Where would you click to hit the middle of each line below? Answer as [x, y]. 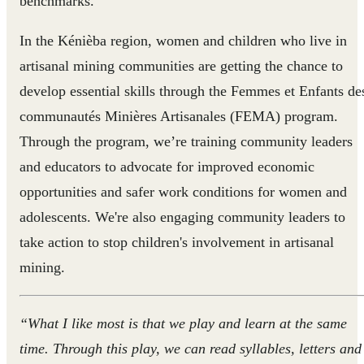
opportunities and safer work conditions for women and [183, 191]
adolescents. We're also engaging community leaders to [182, 217]
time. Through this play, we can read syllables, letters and [191, 348]
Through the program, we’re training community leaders [186, 141]
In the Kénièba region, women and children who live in [183, 40]
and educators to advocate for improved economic [167, 166]
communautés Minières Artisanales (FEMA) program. [179, 116]
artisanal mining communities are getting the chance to [181, 65]
